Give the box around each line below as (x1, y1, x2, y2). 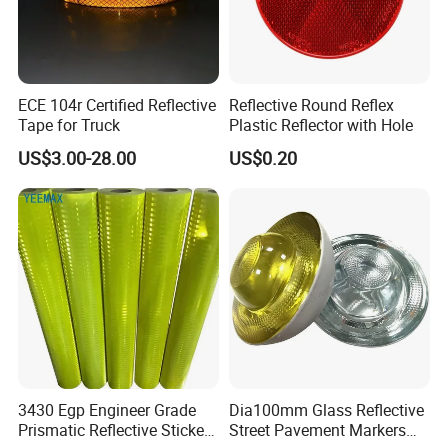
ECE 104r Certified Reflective (18, 93, 217, 116)
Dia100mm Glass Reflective (228, 399, 424, 422)
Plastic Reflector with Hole (228, 113, 413, 136)
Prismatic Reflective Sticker (18, 419, 210, 442)
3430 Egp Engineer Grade (18, 399, 197, 422)
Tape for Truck (18, 113, 121, 136)
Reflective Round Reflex (228, 93, 394, 116)
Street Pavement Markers (228, 419, 406, 442)
